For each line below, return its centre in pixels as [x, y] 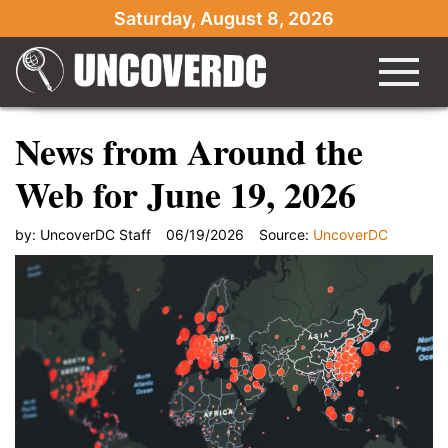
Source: [286, 234]
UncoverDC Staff [95, 234]
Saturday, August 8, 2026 [224, 18]
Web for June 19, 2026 [185, 194]
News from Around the [189, 151]
